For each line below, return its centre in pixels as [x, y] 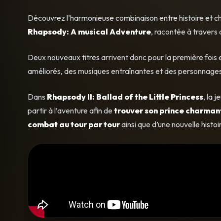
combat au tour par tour [74, 124]
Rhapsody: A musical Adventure [89, 31]
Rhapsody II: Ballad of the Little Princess [125, 96]
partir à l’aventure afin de [71, 110]
